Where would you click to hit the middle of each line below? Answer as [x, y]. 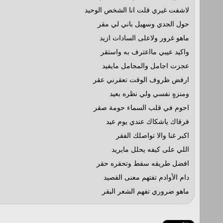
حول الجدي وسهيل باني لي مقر [143, 24]
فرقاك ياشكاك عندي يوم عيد [148, 122]
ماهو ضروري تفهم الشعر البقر [146, 191]
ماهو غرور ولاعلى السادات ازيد [144, 38]
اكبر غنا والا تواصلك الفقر [153, 136]
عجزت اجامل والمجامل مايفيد [146, 66]
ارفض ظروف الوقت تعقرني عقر [141, 80]
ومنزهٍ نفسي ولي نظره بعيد [149, 94]
